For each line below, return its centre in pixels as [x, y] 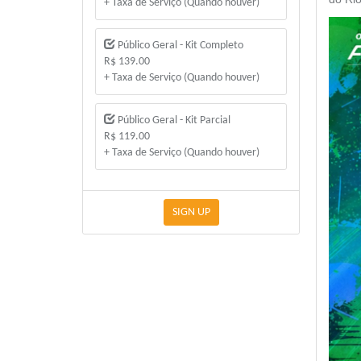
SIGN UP [191, 213]
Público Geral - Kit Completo [179, 46]
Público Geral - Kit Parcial [173, 121]
